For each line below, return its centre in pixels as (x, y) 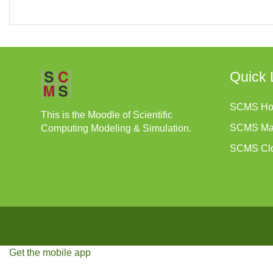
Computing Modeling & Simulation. (116, 128)
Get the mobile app (50, 253)
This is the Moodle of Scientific (107, 115)
